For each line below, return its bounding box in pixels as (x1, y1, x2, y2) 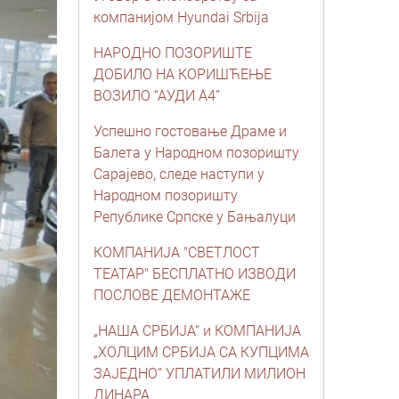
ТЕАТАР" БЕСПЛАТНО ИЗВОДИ (94, 265, 296, 282)
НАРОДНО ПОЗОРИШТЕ (94, 45, 252, 61)
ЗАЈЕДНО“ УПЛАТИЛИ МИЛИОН (94, 365, 305, 382)
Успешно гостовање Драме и (94, 123, 287, 140)
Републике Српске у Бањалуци (94, 208, 296, 225)
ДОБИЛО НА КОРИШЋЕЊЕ (94, 66, 272, 83)
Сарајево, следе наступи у (94, 166, 265, 183)
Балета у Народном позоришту (94, 144, 299, 161)
